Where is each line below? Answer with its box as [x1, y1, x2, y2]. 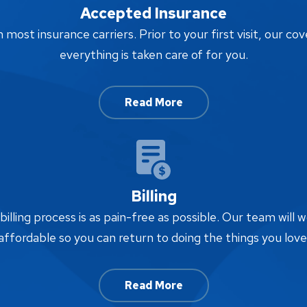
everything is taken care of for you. [59, 46, 248, 62]
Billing [130, 186, 177, 206]
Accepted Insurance [80, 3, 227, 23]
